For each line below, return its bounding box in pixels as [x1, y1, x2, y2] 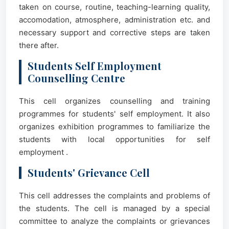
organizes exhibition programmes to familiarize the [19, 122, 210, 131]
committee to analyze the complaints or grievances [19, 216, 210, 226]
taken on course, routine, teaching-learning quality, [19, 2, 210, 12]
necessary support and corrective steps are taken [19, 28, 210, 37]
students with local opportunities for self [19, 134, 210, 144]
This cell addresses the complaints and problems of [19, 191, 210, 200]
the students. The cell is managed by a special [19, 203, 210, 213]
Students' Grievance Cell [28, 166, 150, 179]
